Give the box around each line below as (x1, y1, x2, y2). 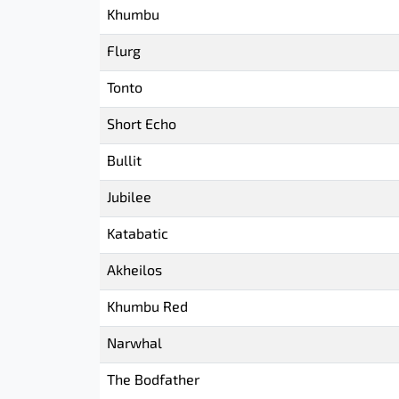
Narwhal (107, 338, 162, 352)
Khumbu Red (107, 301, 188, 315)
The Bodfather (107, 374, 199, 388)
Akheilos (107, 265, 162, 279)
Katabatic (107, 228, 168, 242)
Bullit (107, 155, 142, 169)
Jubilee (107, 191, 151, 206)
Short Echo (107, 118, 176, 133)
